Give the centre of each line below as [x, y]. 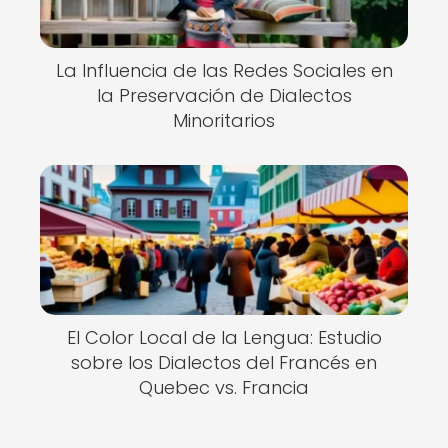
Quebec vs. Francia [224, 387]
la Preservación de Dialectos [224, 95]
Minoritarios [224, 120]
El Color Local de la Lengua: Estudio [224, 337]
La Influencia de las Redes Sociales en [224, 70]
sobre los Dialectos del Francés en [224, 362]
